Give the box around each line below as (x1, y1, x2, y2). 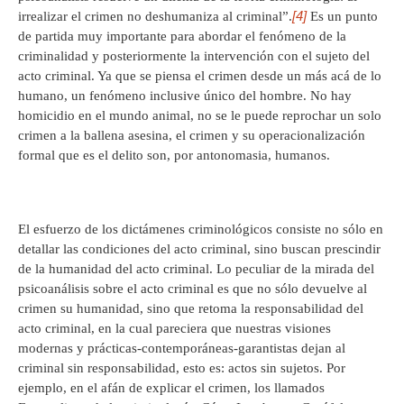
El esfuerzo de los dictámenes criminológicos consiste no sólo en (18, 222, 383, 237)
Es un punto (307, 9, 378, 24)
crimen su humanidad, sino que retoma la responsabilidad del (18, 301, 363, 317)
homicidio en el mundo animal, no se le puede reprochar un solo (18, 108, 381, 124)
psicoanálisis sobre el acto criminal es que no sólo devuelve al (18, 281, 367, 297)
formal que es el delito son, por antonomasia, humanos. (18, 148, 330, 163)
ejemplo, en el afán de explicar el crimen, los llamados (18, 381, 325, 396)
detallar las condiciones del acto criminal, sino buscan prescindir (18, 242, 381, 257)
